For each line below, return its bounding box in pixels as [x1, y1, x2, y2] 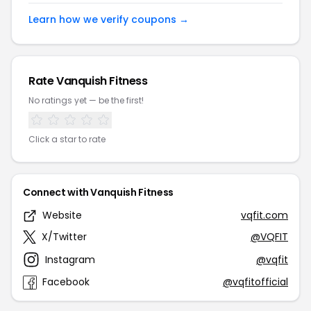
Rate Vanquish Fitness [28, 73, 148, 89]
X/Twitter [42, 230, 87, 244]
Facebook [42, 275, 90, 289]
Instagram [45, 252, 95, 267]
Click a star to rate [28, 133, 106, 145]
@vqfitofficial [223, 275, 288, 289]
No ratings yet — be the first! [28, 94, 144, 106]
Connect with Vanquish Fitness [23, 185, 174, 199]
